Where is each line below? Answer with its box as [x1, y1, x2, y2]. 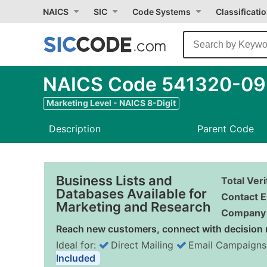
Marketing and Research [56, 199, 210, 215]
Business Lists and [56, 173, 172, 188]
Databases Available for [56, 186, 207, 201]
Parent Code [197, 123, 254, 135]
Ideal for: [56, 239, 99, 251]
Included [56, 252, 95, 264]
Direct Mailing [111, 239, 173, 251]
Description [49, 123, 101, 135]
